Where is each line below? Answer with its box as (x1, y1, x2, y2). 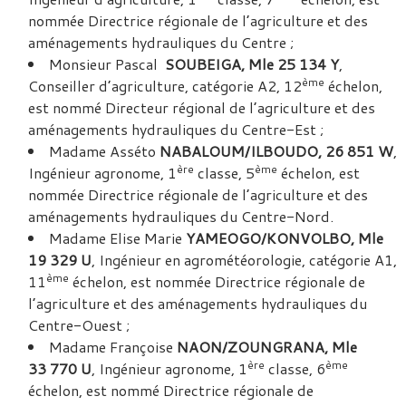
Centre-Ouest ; (28, 314, 130, 335)
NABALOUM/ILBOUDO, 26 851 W (159, 140, 393, 161)
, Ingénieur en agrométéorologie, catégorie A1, (92, 249, 397, 270)
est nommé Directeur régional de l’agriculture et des (28, 97, 375, 118)
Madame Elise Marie (49, 227, 186, 248)
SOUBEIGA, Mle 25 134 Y (165, 53, 339, 74)
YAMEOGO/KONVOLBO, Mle (186, 227, 383, 248)
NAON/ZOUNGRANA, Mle (177, 336, 357, 357)
